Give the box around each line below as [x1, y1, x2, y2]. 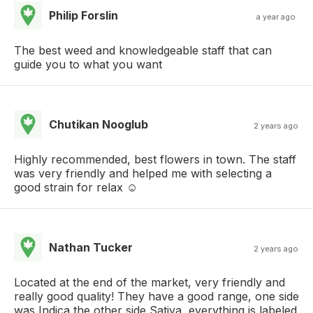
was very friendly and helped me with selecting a [14, 166, 272, 180]
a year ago [256, 11, 296, 22]
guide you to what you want [14, 57, 162, 71]
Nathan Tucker [49, 240, 133, 254]
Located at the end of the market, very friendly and [14, 275, 285, 289]
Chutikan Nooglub [49, 117, 148, 131]
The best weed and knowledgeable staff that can [14, 43, 272, 57]
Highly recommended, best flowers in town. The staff [14, 152, 296, 166]
